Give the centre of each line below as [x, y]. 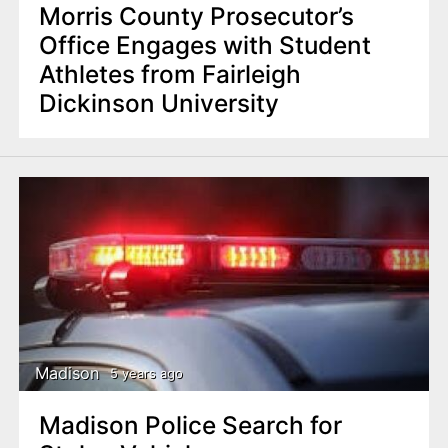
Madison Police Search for [190, 424]
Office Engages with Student [204, 45]
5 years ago [146, 373]
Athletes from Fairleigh [169, 74]
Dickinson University [158, 103]
